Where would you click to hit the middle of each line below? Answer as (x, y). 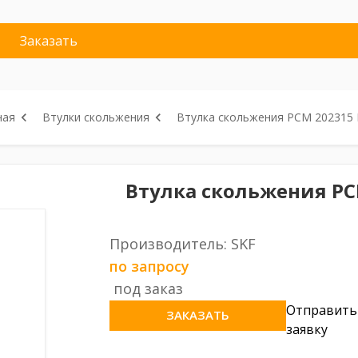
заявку (307, 329)
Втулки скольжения (96, 117)
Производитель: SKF (182, 244)
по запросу (149, 266)
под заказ (148, 288)
